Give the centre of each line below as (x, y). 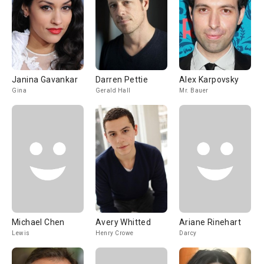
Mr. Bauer (194, 90)
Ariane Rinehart (210, 222)
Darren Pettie (122, 80)
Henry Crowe (115, 233)
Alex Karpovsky (209, 80)
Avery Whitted (123, 222)
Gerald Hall (113, 90)
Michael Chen (38, 222)
